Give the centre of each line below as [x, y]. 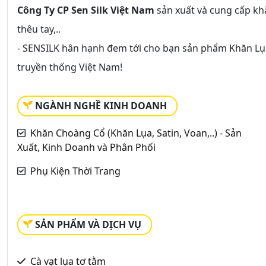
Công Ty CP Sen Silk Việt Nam [87, 10]
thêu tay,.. [39, 29]
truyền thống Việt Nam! [70, 67]
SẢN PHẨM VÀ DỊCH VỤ [88, 224]
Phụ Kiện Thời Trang [75, 171]
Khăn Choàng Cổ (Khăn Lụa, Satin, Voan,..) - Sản [136, 133]
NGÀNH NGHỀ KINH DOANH [101, 105]
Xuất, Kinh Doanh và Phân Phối [86, 147]
